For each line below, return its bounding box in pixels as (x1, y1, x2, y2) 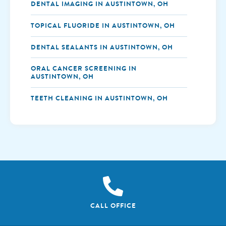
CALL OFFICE (90, 201, 136, 210)
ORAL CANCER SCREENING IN (31, 64, 137, 74)
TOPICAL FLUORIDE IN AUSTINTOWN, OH (31, 21, 176, 31)
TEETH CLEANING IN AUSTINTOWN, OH (31, 93, 168, 103)
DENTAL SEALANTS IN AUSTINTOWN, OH (31, 42, 174, 52)
